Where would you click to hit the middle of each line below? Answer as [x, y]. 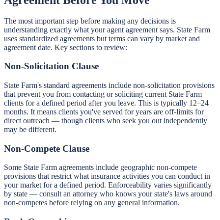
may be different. [30, 129]
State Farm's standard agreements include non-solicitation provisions [109, 85]
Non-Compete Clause [47, 148]
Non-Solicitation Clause [51, 66]
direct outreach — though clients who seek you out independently [106, 121]
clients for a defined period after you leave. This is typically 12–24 [106, 103]
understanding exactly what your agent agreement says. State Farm [107, 29]
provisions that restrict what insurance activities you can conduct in [107, 176]
